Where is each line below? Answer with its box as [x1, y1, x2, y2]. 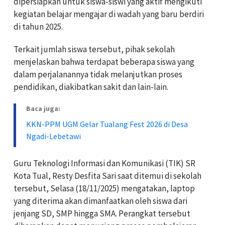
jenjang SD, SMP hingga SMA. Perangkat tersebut [14, 208, 190, 219]
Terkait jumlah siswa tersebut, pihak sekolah [14, 44, 175, 55]
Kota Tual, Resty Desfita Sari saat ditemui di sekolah [14, 170, 201, 181]
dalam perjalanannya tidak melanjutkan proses [14, 69, 182, 80]
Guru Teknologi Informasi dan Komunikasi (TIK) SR [14, 158, 195, 169]
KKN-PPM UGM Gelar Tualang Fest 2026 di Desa [26, 119, 188, 129]
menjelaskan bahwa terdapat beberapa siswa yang [14, 56, 194, 67]
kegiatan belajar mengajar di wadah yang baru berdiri [14, 9, 204, 20]
